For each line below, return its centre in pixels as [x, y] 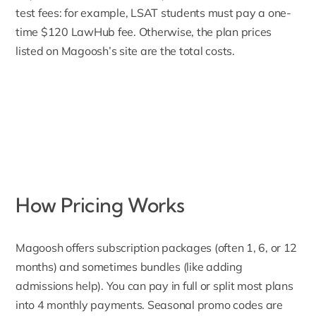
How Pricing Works [100, 205]
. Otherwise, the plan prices [203, 32]
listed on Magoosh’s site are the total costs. [125, 51]
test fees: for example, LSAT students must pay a [142, 13]
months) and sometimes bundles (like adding [129, 267]
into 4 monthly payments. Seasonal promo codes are [149, 305]
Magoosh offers [55, 248]
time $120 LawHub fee [75, 32]
